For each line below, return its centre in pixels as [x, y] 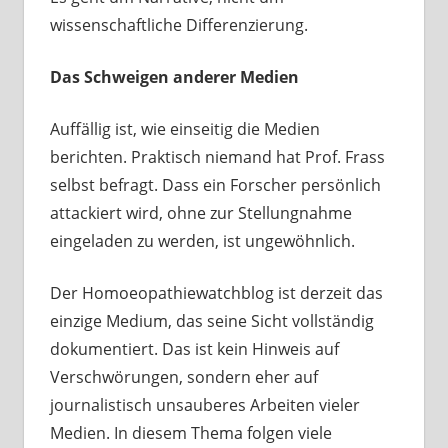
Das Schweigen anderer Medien [174, 77]
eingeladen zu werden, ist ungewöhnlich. [202, 241]
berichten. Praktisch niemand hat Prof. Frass [217, 157]
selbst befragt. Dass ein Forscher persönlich [215, 185]
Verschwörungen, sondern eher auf [183, 377]
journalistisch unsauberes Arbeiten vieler [204, 405]
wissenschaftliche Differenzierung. [178, 25]
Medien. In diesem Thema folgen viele [190, 433]
